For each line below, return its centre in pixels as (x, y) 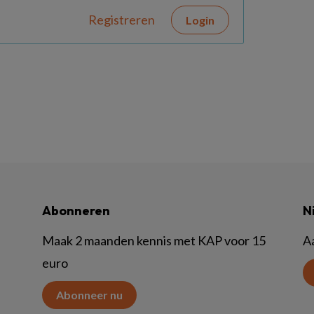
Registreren (122, 20)
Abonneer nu (89, 295)
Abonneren (76, 211)
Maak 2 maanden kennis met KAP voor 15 (154, 240)
